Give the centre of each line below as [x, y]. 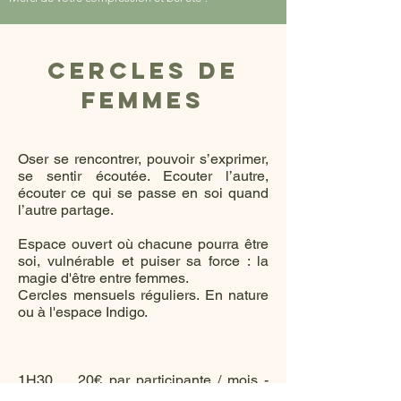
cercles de [143, 70]
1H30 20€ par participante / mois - [143, 380]
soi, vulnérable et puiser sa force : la [143, 261]
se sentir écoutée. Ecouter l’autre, [143, 176]
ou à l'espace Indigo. [83, 312]
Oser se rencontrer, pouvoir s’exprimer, [143, 159]
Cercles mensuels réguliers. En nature [143, 295]
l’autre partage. [68, 210]
